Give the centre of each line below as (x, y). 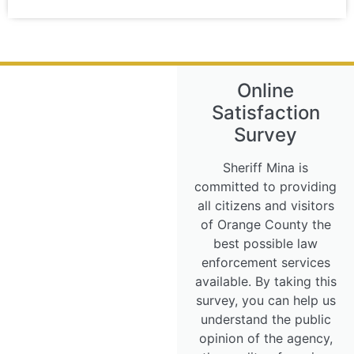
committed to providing (265, 186)
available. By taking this (265, 281)
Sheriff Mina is (265, 167)
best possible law (265, 243)
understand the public (265, 319)
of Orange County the (265, 224)
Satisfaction (265, 112)
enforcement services (265, 262)
